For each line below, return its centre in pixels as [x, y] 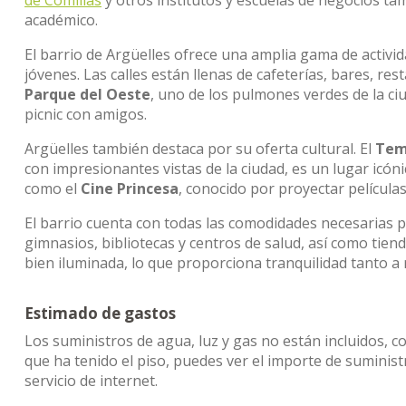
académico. [61, 20]
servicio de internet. [91, 381]
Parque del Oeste [87, 94]
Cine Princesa [130, 188]
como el [53, 188]
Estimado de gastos [100, 313]
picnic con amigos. [86, 114]
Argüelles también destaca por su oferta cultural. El [200, 149]
